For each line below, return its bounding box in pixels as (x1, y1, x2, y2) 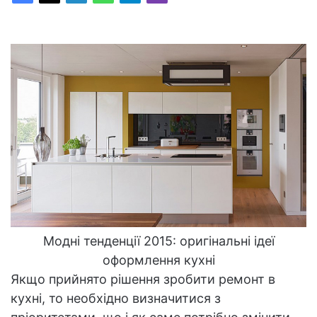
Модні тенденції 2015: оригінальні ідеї (42, 234, 275, 249)
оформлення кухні (102, 253, 215, 268)
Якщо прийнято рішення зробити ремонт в (11, 272, 275, 287)
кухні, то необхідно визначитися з (11, 291, 221, 306)
